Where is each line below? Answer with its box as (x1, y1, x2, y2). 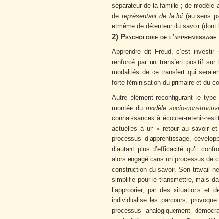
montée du (112, 105, 146, 111)
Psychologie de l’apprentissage (118, 33, 217, 41)
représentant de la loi (121, 13, 183, 20)
